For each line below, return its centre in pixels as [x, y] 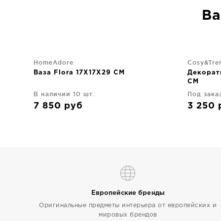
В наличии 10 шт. [64, 94]
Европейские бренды [128, 193]
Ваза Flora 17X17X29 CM [79, 73]
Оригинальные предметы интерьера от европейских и [128, 205]
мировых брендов [128, 215]
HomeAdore [54, 62]
